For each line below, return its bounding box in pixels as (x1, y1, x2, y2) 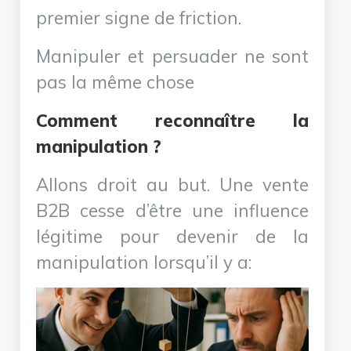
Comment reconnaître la (36, 108, 309, 132)
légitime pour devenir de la (36, 224, 309, 248)
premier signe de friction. (36, 5, 242, 29)
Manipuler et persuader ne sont (36, 44, 309, 67)
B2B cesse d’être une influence (36, 198, 309, 222)
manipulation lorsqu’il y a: (36, 250, 252, 273)
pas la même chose (36, 70, 195, 93)
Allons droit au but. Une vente (36, 172, 309, 196)
